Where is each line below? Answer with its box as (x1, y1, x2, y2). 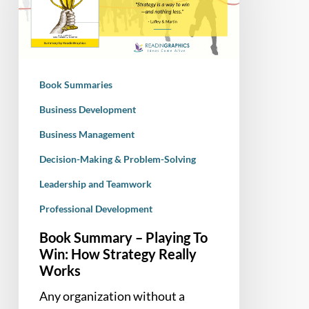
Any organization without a (39, 288, 185, 303)
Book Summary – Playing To (39, 228, 208, 246)
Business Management (39, 128, 134, 140)
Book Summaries (39, 78, 112, 90)
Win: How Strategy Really (39, 245, 197, 262)
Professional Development (39, 202, 152, 215)
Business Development (39, 103, 136, 115)
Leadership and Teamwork (39, 177, 152, 190)
